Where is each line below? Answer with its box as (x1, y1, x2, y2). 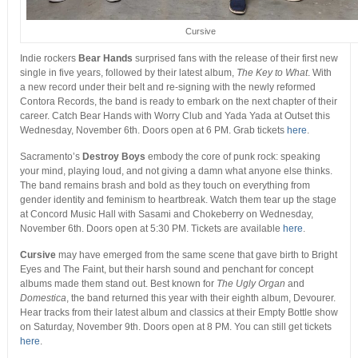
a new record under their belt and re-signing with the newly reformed (19, 82, 316, 93)
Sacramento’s (19, 151, 82, 163)
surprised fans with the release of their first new (132, 53, 338, 65)
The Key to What (236, 67, 308, 79)
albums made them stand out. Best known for (19, 278, 217, 290)
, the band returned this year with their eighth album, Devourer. (66, 292, 336, 304)
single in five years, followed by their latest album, (19, 67, 237, 79)
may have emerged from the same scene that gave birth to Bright (55, 249, 337, 261)
